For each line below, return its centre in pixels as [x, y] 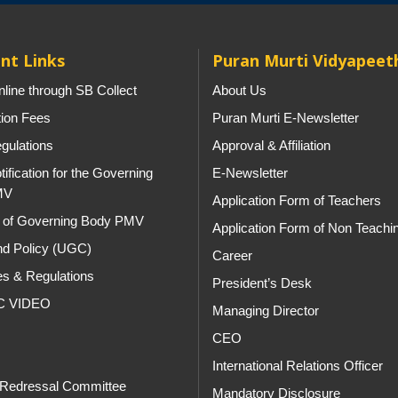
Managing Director [266, 310]
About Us [239, 90]
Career [232, 255]
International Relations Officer [298, 366]
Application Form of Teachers [297, 200]
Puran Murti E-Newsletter [286, 118]
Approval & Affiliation [271, 145]
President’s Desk [262, 283]
